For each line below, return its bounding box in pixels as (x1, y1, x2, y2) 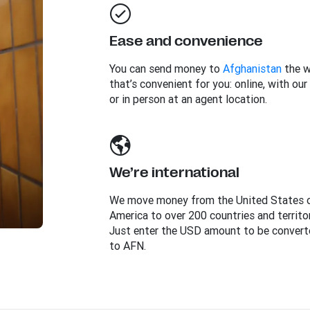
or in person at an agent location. (109, 92, 267, 106)
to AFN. (109, 239, 146, 253)
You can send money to (109, 62, 223, 75)
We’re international (109, 165, 239, 181)
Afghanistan (222, 62, 282, 75)
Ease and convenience (109, 33, 263, 49)
